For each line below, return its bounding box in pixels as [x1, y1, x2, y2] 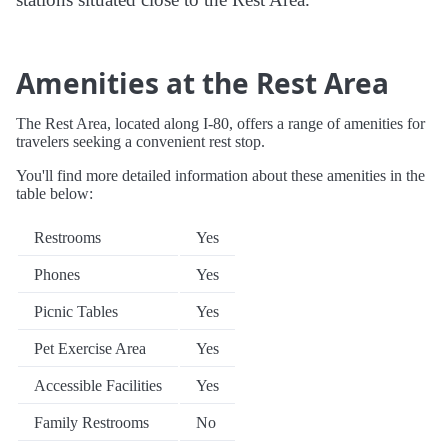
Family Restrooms [34, 414, 149, 432]
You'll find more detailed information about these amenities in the [16, 167, 425, 185]
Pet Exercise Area [34, 340, 146, 358]
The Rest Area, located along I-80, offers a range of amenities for [16, 115, 425, 133]
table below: [16, 185, 93, 203]
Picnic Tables [34, 303, 118, 321]
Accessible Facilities [34, 377, 162, 395]
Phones [34, 266, 80, 284]
